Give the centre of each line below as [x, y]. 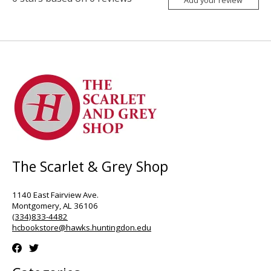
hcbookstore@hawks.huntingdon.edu [82, 228]
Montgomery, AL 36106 [55, 206]
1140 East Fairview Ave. [55, 195]
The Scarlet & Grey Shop [90, 167]
